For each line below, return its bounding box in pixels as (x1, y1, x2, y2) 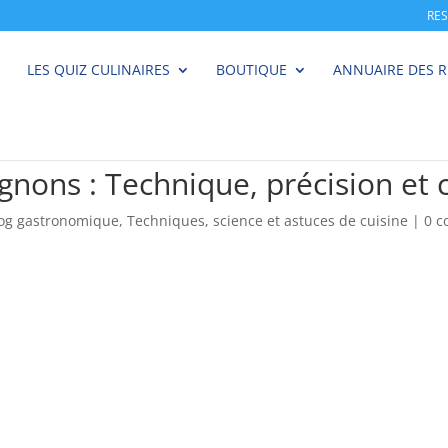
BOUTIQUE (216, 60, 287, 79)
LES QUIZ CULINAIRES (27, 60, 170, 79)
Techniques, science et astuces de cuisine (127, 211, 409, 230)
